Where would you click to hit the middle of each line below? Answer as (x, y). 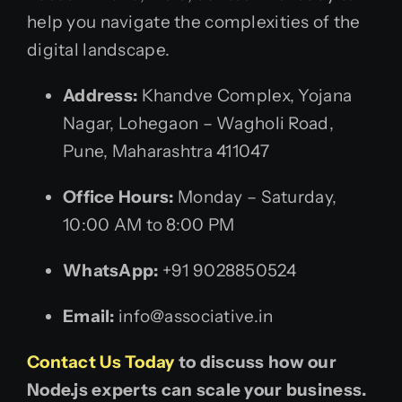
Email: (89, 317)
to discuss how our (255, 363)
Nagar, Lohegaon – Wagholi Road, (198, 124)
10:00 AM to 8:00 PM (149, 225)
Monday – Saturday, (255, 197)
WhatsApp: (111, 271)
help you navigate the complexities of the (194, 22)
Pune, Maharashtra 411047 (166, 152)
